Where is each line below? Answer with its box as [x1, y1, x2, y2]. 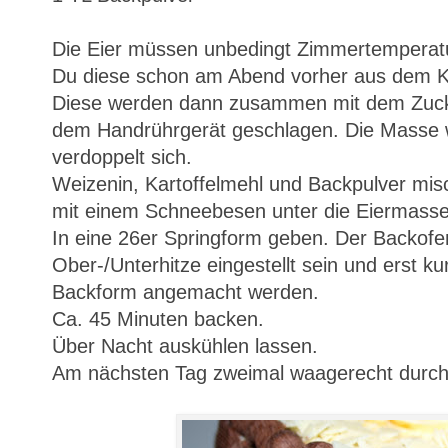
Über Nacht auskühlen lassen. [52, 334, 318, 357]
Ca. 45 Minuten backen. [52, 307, 270, 330]
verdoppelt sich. [52, 145, 192, 168]
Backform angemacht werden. [52, 280, 319, 303]
